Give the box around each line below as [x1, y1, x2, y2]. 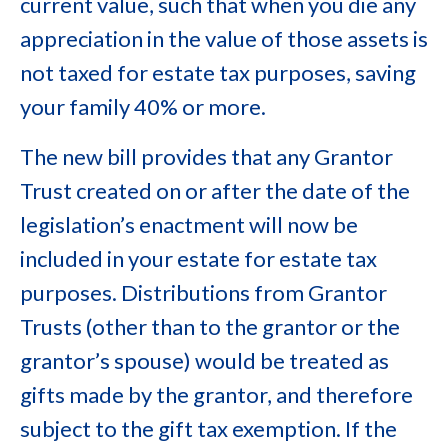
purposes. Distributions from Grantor [20, 279, 387, 306]
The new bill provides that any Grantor [20, 143, 393, 170]
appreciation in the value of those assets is [20, 25, 428, 52]
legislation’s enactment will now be [20, 211, 358, 238]
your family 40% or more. [20, 93, 266, 120]
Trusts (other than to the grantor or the [20, 313, 400, 340]
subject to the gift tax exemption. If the [20, 415, 397, 442]
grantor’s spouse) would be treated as [20, 347, 389, 374]
